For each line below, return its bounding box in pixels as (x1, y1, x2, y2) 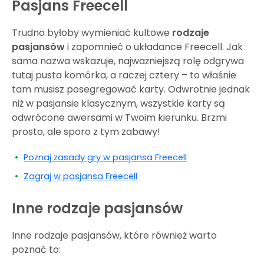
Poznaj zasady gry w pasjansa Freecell (24, 151, 187, 163)
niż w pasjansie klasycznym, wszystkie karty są (12, 96, 225, 110)
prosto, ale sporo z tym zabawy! (12, 124, 160, 138)
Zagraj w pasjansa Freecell (24, 170, 137, 182)
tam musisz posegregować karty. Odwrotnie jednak (12, 82, 250, 96)
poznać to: (12, 242, 61, 256)
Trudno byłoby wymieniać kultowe (12, 25, 172, 39)
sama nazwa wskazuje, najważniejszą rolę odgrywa (12, 54, 244, 68)
